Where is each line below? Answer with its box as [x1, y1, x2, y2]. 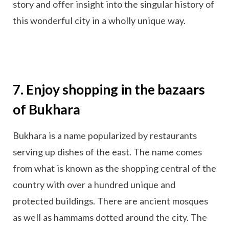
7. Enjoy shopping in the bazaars [13, 81, 205, 98]
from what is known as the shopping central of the [13, 162, 216, 174]
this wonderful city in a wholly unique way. [13, 14, 186, 26]
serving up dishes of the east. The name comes [13, 146, 202, 157]
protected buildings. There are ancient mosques [13, 195, 208, 207]
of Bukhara [13, 101, 80, 118]
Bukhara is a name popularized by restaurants [13, 129, 197, 141]
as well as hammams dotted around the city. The [13, 211, 207, 223]
